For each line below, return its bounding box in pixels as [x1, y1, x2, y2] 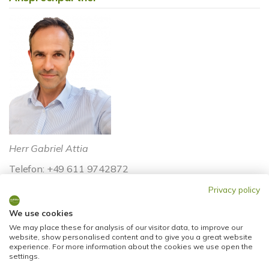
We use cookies [9, 208, 73, 218]
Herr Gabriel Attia [9, 142, 88, 154]
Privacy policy [208, 184, 260, 195]
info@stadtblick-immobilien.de [9, 194, 143, 206]
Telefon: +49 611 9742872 [9, 163, 128, 175]
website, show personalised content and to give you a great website [9, 232, 252, 241]
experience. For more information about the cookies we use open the [9, 242, 253, 251]
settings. [9, 252, 40, 261]
